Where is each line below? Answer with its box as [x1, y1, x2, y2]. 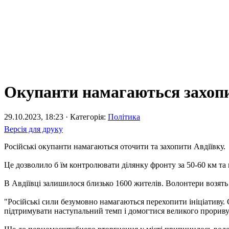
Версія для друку [4, 124, 63, 133]
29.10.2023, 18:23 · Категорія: [4, 112, 108, 121]
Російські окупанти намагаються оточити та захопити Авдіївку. [4, 142, 225, 151]
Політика [108, 112, 140, 121]
